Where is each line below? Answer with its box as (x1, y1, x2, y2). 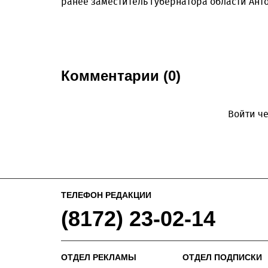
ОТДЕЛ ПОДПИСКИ (182, 252, 262, 263)
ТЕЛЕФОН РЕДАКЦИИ (61, 190, 151, 200)
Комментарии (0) (61, 68, 181, 84)
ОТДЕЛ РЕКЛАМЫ (61, 252, 136, 263)
